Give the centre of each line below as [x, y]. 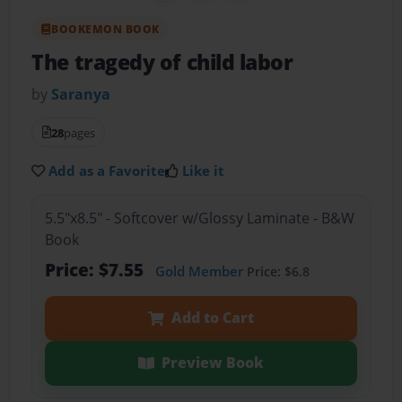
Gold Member [199, 271]
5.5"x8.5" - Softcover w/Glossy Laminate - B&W [199, 218]
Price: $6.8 [276, 272]
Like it [204, 170]
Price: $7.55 [96, 270]
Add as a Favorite [107, 170]
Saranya [81, 94]
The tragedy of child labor [162, 62]
